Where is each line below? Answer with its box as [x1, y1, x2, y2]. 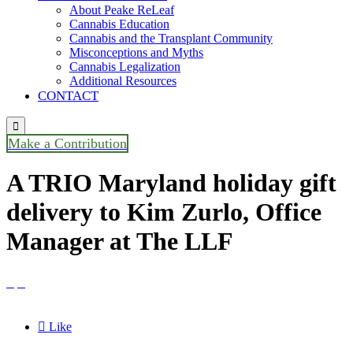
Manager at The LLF [6, 227, 233, 256]
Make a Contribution [8, 136, 127, 151]
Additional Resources [69, 74, 176, 87]
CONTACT [38, 88, 98, 103]
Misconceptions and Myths [69, 46, 203, 59]
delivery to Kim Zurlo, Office [6, 198, 321, 227]
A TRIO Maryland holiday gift [6, 169, 336, 198]
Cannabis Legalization [69, 60, 180, 73]
